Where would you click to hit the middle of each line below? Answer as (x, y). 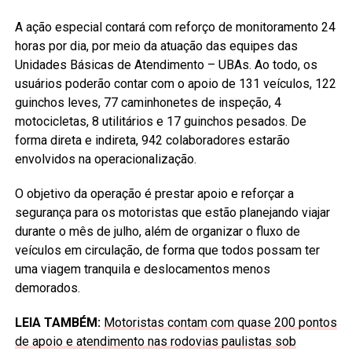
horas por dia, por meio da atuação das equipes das (156, 46)
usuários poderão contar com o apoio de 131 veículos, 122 (175, 84)
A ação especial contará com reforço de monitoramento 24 (175, 27)
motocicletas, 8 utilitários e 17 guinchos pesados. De (160, 121)
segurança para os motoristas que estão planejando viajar (172, 213)
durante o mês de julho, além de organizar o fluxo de (157, 231)
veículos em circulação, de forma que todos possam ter (167, 250)
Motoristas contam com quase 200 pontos (220, 323)
